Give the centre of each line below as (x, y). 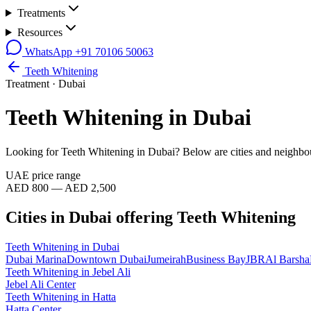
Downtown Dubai (107, 259)
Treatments (41, 13)
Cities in (37, 217)
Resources (40, 32)
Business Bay (216, 259)
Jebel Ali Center (41, 284)
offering (144, 217)
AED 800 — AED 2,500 (61, 187)
